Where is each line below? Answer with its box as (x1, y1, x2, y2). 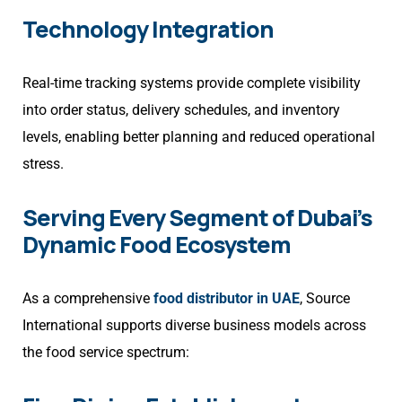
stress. (22, 155, 64, 173)
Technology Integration (22, 13, 274, 46)
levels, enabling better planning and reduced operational (22, 128, 375, 146)
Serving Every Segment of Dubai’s (22, 202, 372, 234)
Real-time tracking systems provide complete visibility (22, 74, 361, 92)
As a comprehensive (22, 290, 153, 308)
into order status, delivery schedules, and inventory (22, 101, 340, 119)
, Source (300, 290, 350, 308)
